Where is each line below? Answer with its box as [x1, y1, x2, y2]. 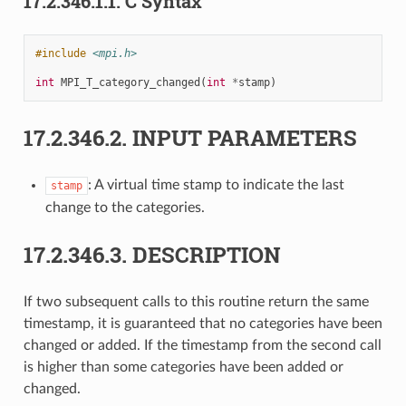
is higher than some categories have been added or [23, 359, 343, 374]
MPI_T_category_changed [60, 75, 200, 89]
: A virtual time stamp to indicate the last [87, 177, 344, 192]
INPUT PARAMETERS [131, 122, 357, 152]
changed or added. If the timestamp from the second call [23, 337, 382, 353]
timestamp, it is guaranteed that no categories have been [23, 315, 382, 331]
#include [34, 46, 86, 60]
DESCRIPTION [131, 239, 281, 269]
